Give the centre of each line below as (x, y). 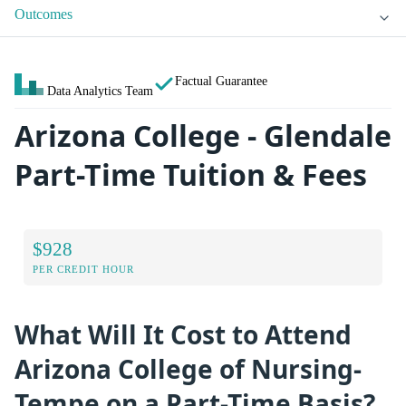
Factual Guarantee (221, 81)
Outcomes (43, 14)
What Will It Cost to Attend (183, 334)
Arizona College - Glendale (203, 136)
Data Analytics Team (100, 91)
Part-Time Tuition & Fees (191, 175)
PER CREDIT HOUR (83, 269)
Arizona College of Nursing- (188, 368)
